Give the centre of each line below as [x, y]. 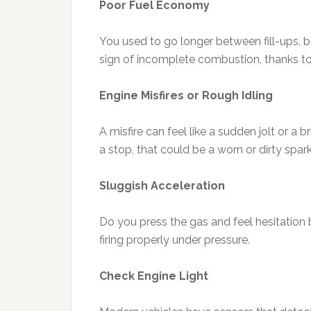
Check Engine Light [154, 276]
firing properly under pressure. [175, 240]
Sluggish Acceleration [162, 186]
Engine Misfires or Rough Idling [186, 95]
